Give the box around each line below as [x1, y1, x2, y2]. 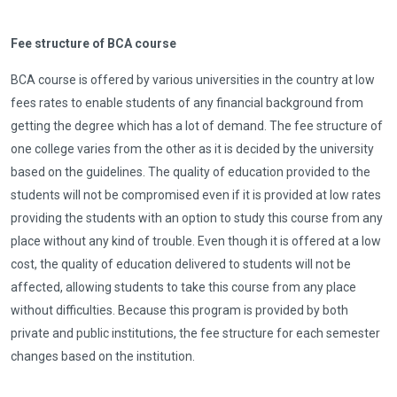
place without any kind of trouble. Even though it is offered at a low [11, 234, 381, 249]
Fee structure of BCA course [11, 36, 176, 51]
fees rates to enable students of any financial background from [11, 96, 363, 111]
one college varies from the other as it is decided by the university [11, 142, 374, 157]
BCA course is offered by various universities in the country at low [11, 73, 375, 88]
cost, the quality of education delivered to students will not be [11, 257, 351, 272]
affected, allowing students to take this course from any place [11, 280, 356, 295]
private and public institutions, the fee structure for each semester [11, 326, 380, 341]
